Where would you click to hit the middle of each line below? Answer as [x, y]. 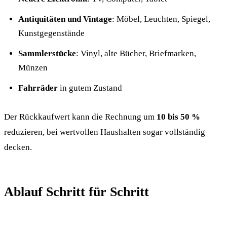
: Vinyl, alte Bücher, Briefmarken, [136, 53]
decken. [18, 147]
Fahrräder [38, 88]
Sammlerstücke [47, 53]
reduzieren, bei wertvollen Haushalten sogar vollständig [105, 132]
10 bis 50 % [178, 117]
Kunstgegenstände [51, 33]
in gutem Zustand [90, 88]
